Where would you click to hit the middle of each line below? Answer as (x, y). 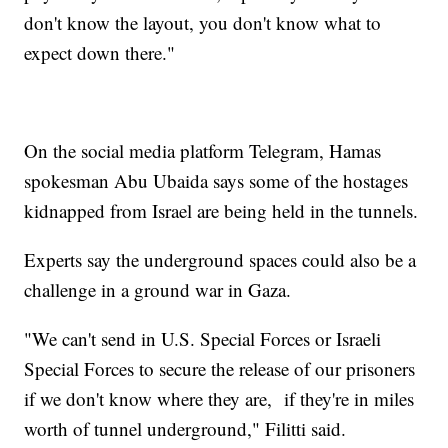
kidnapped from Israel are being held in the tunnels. (221, 210)
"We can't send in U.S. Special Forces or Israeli (203, 338)
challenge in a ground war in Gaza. (158, 289)
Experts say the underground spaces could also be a (220, 259)
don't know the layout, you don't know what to (203, 22)
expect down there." (100, 52)
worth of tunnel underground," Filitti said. (185, 428)
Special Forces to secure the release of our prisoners (220, 368)
